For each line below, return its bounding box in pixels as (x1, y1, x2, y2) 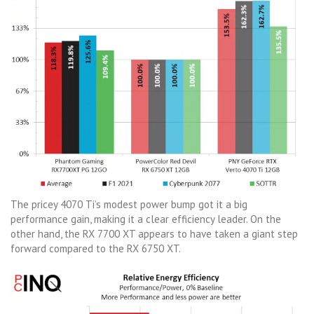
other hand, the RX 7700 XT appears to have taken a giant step (11, 226, 298, 240)
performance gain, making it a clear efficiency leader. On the (11, 212, 281, 226)
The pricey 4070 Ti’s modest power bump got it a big (11, 197, 247, 211)
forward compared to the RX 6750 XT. (11, 241, 181, 255)
